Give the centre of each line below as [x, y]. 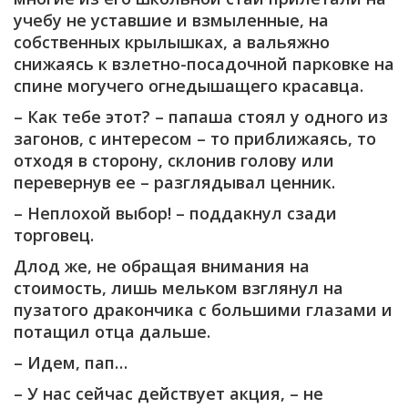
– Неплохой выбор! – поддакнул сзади [175, 213]
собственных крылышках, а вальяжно [172, 41]
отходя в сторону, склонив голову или [174, 160]
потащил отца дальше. [112, 331]
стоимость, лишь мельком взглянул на [178, 287]
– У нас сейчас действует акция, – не [168, 393]
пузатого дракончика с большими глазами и [203, 309]
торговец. [54, 235]
